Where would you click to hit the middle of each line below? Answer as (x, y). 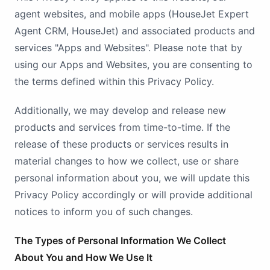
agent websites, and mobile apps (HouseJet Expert (132, 14)
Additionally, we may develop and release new (120, 110)
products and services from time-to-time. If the (122, 127)
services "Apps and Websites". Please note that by (128, 48)
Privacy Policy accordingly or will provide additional (133, 195)
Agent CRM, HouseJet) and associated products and (135, 31)
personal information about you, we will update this (132, 178)
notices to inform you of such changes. (104, 212)
